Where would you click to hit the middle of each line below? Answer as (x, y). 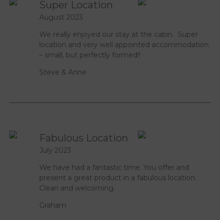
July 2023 (55, 150)
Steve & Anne (63, 72)
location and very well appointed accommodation (124, 44)
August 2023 (61, 17)
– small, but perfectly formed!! (90, 55)
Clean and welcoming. (78, 188)
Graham (53, 205)
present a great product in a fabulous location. (118, 178)
